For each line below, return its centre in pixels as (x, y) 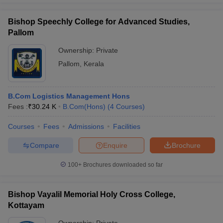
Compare (44, 145)
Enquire (115, 145)
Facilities (127, 126)
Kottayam (26, 205)
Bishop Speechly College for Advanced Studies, (99, 22)
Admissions (86, 126)
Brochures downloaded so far (122, 165)
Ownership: (77, 50)
